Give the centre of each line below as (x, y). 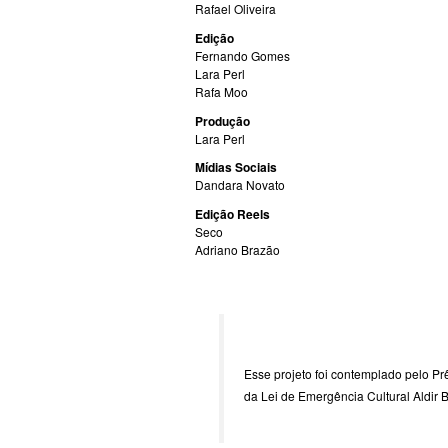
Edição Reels (233, 214)
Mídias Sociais (235, 167)
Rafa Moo (221, 92)
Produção (222, 120)
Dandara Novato (239, 185)
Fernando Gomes (242, 56)
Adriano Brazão (237, 250)
